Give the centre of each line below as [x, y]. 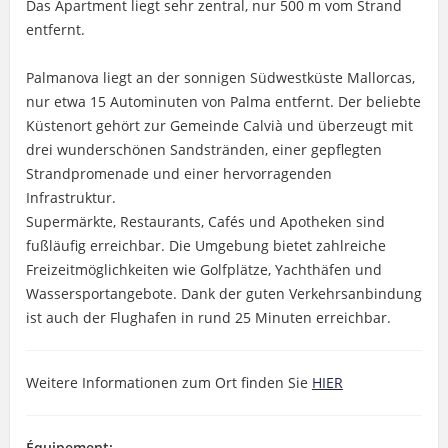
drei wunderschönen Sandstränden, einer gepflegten [203, 149]
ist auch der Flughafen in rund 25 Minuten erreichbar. [208, 317]
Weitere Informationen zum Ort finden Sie [168, 382]
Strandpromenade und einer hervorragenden [178, 173]
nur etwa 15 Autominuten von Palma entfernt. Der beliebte [223, 101]
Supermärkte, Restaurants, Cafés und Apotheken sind [205, 221]
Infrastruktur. [70, 197]
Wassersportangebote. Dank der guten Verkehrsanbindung [223, 293]
